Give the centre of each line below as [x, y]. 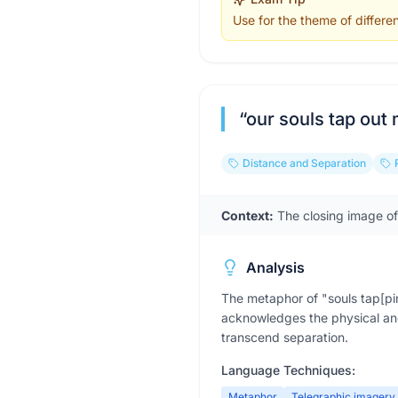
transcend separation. [285, 337]
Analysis [275, 267]
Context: [247, 215]
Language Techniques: [288, 370]
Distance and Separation [304, 163]
